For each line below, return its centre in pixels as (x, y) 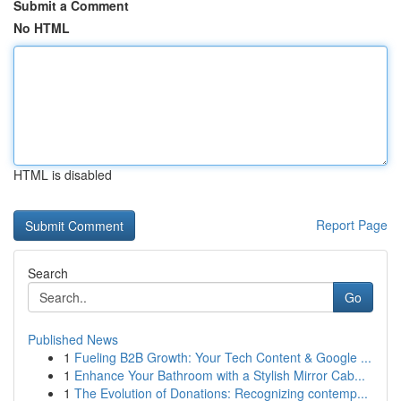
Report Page (352, 225)
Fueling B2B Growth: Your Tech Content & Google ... (223, 357)
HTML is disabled (63, 175)
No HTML (42, 28)
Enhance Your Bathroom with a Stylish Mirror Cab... (220, 375)
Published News (73, 339)
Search (48, 273)
